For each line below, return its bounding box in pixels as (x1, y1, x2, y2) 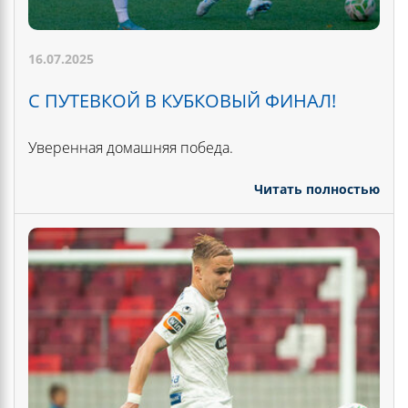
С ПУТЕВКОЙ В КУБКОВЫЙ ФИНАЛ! (28, 88, 336, 114)
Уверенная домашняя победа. (28, 138, 233, 158)
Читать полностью (254, 180, 380, 199)
